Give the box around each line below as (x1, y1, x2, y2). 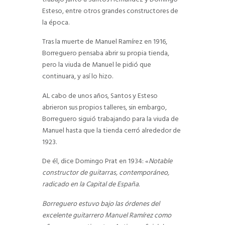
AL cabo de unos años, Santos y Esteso (42, 90, 158, 102)
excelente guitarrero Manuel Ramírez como (42, 209, 171, 221)
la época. (42, 17, 71, 29)
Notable (149, 156, 172, 168)
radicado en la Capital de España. (42, 179, 141, 191)
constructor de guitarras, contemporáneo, (42, 167, 169, 179)
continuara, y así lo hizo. (42, 71, 113, 83)
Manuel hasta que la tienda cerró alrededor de (42, 125, 181, 137)
